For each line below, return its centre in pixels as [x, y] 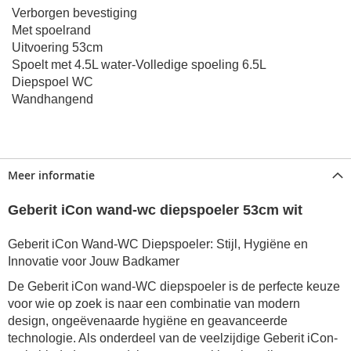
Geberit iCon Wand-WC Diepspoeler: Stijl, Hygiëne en [158, 244]
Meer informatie [51, 175]
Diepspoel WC [52, 82]
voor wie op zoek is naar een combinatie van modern [154, 304]
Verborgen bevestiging [74, 13]
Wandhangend [52, 100]
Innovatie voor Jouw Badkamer [94, 262]
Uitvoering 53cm [57, 48]
